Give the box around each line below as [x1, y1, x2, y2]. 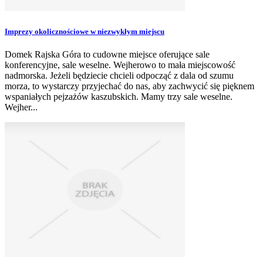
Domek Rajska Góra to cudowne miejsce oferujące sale [5, 49, 210, 59]
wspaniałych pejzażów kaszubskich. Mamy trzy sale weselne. [5, 91, 232, 102]
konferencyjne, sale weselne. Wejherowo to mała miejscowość [5, 59, 235, 70]
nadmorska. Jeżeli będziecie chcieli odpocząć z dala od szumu [5, 70, 234, 80]
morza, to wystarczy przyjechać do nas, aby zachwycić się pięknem [5, 80, 254, 91]
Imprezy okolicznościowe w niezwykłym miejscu [5, 26, 164, 36]
